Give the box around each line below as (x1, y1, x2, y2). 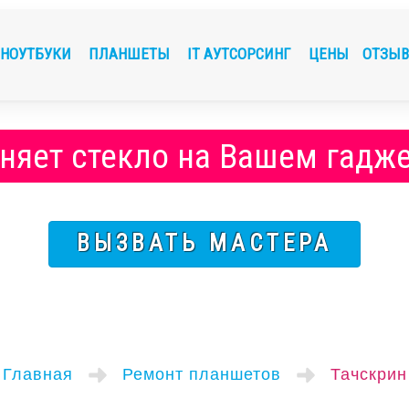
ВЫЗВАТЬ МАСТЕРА (77, 230, 332, 257)
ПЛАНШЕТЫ (89, 45, 173, 63)
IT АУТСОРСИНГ (187, 45, 295, 63)
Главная (2, 365, 73, 383)
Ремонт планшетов (121, 365, 281, 383)
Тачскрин (330, 365, 407, 383)
